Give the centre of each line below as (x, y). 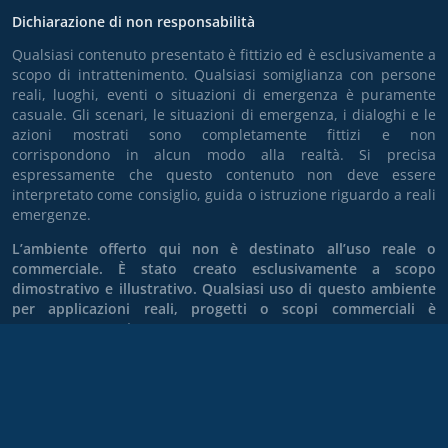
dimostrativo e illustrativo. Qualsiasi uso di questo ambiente (224, 288)
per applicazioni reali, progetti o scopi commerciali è (224, 308)
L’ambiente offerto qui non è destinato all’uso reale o (224, 248)
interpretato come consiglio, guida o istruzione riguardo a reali (224, 194)
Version (41, 364)
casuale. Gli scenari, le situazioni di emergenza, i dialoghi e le (224, 114)
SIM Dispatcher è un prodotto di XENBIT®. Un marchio (224, 432)
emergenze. (51, 214)
